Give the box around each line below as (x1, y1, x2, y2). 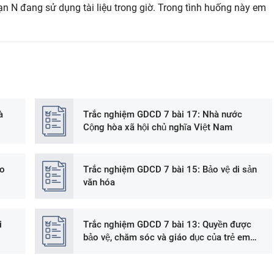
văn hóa (83, 176, 116, 188)
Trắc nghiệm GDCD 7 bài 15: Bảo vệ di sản (83, 163, 257, 175)
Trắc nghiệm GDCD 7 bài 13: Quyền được (83, 218, 252, 230)
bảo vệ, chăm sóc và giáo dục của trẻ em (83, 231, 251, 243)
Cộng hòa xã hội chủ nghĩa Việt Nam (83, 122, 233, 133)
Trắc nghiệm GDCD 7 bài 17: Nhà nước (83, 109, 243, 120)
